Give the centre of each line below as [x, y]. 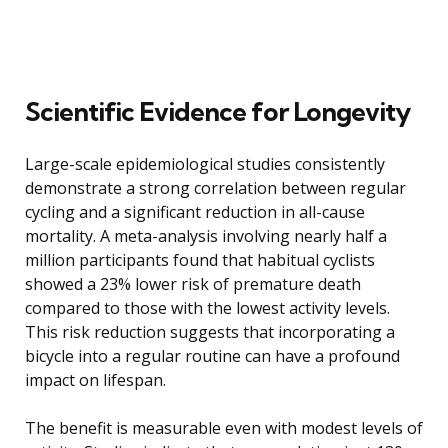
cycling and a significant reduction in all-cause [195, 211]
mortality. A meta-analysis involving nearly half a [206, 235]
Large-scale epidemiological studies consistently [205, 163]
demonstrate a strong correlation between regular [215, 187]
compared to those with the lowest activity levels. [207, 307]
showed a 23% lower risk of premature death [193, 283]
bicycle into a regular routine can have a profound [212, 355]
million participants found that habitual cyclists [200, 259]
